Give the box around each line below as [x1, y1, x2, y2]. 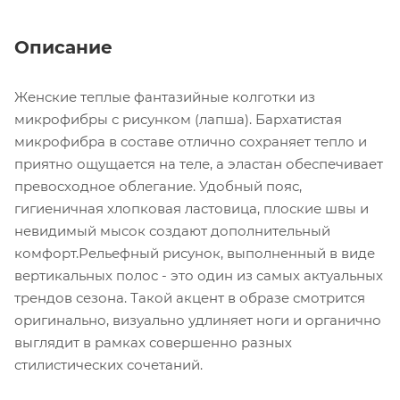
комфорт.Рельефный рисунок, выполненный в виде [14, 245, 375, 262]
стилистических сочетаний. [14, 356, 203, 374]
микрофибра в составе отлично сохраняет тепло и [14, 133, 367, 151]
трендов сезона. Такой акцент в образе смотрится [14, 289, 365, 307]
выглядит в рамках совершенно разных [14, 334, 292, 352]
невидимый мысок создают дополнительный [14, 222, 330, 240]
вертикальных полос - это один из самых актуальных [14, 267, 383, 285]
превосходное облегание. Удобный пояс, [14, 178, 302, 196]
